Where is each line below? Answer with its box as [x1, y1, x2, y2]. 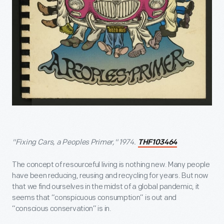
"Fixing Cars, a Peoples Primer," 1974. [12, 137, 137, 147]
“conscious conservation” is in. [12, 204, 111, 214]
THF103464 [137, 139, 177, 147]
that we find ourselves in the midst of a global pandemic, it [12, 182, 200, 192]
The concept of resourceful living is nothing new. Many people [12, 160, 210, 170]
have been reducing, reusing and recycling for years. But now [12, 171, 208, 181]
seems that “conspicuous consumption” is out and [12, 193, 176, 203]
